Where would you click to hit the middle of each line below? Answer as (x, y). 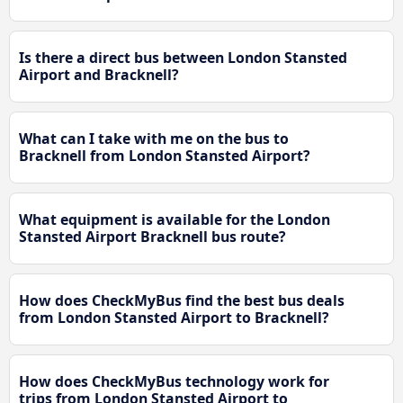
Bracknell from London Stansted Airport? (165, 156)
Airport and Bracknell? (99, 75)
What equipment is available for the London (175, 220)
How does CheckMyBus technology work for (174, 382)
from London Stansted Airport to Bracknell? (174, 318)
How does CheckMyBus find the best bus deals (182, 301)
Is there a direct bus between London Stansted (183, 58)
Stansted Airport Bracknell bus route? (152, 237)
